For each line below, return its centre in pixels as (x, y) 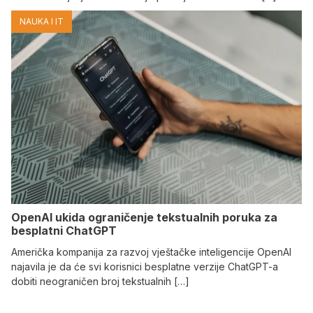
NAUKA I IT (42, 21)
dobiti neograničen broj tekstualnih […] (100, 282)
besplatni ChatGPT (64, 231)
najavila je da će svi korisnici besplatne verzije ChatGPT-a (145, 267)
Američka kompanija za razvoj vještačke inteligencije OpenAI (151, 252)
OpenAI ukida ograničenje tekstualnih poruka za (144, 218)
